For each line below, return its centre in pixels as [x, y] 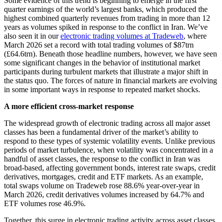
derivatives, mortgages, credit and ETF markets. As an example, [104, 177]
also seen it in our [32, 36]
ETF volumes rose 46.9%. [45, 203]
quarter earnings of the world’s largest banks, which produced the [106, 9]
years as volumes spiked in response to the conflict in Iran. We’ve [106, 27]
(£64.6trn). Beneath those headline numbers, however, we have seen [111, 54]
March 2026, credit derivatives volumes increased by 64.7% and [104, 194]
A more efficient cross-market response [69, 106]
